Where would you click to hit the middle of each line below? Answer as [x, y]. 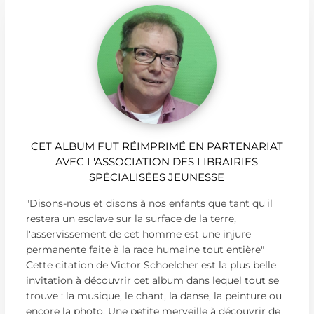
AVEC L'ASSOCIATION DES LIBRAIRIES [157, 161]
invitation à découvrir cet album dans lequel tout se [152, 280]
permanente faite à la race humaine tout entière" [145, 249]
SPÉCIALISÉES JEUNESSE [157, 177]
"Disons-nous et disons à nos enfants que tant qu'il [149, 203]
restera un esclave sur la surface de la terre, [131, 218]
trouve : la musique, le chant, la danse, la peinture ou [153, 295]
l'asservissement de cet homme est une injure [138, 234]
